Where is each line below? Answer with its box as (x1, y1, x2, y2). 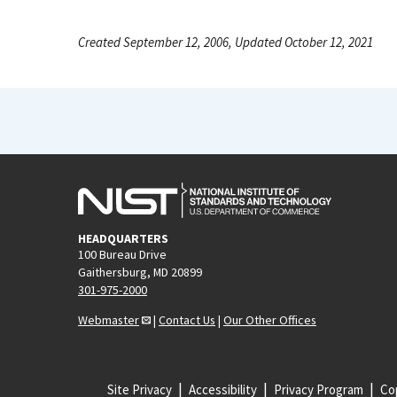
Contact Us (159, 311, 215, 328)
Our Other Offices (223, 311, 316, 328)
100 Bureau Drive (78, 245, 167, 262)
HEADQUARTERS (78, 230, 168, 246)
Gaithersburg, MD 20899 (78, 263, 202, 280)
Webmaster (78, 311, 139, 328)
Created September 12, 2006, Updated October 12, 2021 (78, 34, 373, 51)
